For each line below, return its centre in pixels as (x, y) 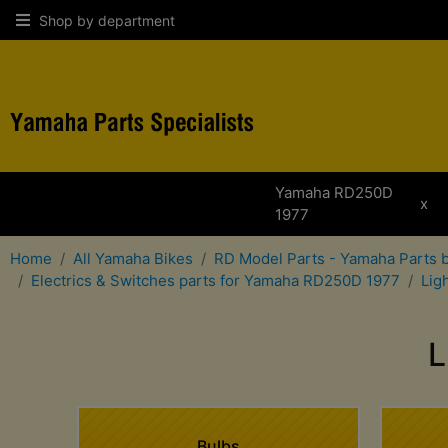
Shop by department (107, 20)
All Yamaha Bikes (133, 258)
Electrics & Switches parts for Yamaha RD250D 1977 (215, 280)
